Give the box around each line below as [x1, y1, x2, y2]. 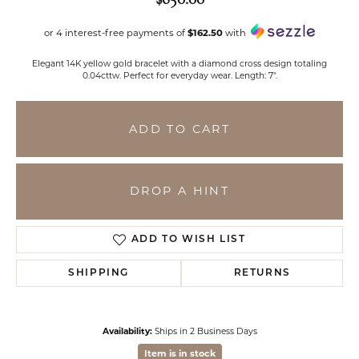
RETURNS [233, 268, 291, 278]
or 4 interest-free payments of [44, 27, 188, 39]
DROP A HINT [129, 184, 230, 199]
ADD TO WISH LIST [131, 234, 246, 244]
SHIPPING [68, 268, 130, 278]
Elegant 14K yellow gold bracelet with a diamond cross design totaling [32, 58, 327, 69]
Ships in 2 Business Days [154, 325, 257, 337]
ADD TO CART [128, 121, 231, 136]
